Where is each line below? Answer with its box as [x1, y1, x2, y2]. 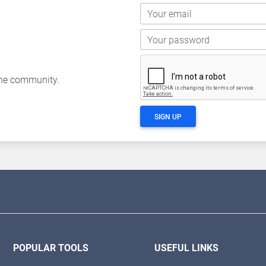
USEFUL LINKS [154, 242, 218, 254]
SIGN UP [154, 113, 182, 122]
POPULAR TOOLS [13, 242, 89, 254]
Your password [147, 34, 210, 46]
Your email [147, 8, 192, 20]
